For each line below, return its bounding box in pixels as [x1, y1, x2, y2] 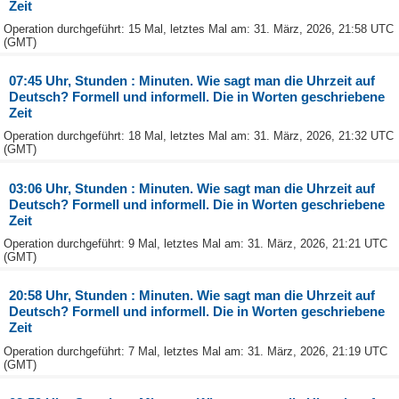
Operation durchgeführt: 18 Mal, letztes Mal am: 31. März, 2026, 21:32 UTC [4, 129, 394, 143]
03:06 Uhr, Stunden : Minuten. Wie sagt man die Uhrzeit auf [9, 180, 376, 196]
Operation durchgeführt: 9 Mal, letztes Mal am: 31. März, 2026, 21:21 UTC [4, 236, 387, 250]
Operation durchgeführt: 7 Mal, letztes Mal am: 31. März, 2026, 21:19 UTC [4, 344, 387, 358]
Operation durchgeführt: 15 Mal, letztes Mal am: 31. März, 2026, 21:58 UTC [4, 21, 394, 36]
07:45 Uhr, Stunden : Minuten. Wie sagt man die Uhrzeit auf [9, 73, 376, 89]
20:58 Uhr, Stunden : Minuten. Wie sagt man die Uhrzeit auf [9, 288, 376, 304]
